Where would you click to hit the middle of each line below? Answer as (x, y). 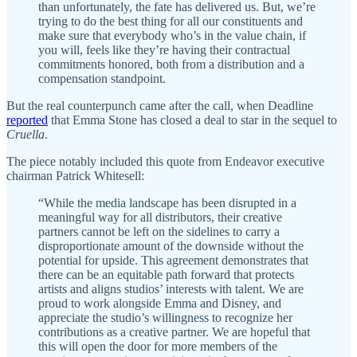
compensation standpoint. (102, 79)
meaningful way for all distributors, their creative (160, 218)
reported (27, 120)
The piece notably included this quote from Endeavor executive (165, 162)
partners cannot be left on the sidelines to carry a (159, 232)
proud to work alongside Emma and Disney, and (160, 304)
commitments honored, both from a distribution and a (171, 65)
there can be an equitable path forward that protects (166, 275)
